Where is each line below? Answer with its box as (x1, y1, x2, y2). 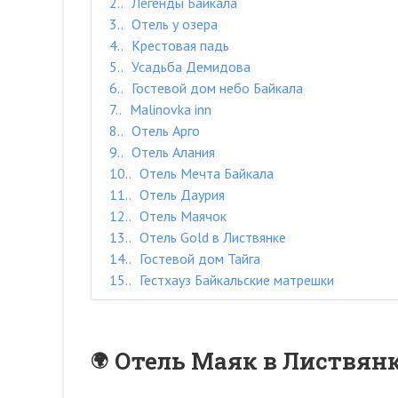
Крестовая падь (128, 36, 229, 54)
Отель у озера (128, 15, 218, 33)
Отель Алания (128, 143, 215, 161)
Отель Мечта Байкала (136, 164, 274, 182)
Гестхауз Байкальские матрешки (136, 271, 334, 289)
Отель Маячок (136, 207, 227, 225)
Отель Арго (128, 122, 200, 139)
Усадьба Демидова (128, 58, 251, 76)
